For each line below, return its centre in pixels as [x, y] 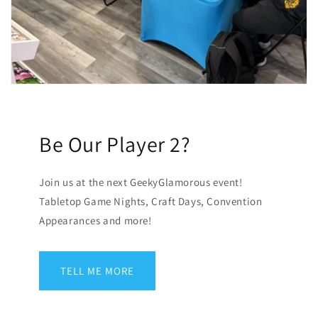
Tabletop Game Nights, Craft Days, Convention [151, 202]
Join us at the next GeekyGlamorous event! [141, 182]
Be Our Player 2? [115, 144]
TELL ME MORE [97, 270]
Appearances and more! [95, 221]
